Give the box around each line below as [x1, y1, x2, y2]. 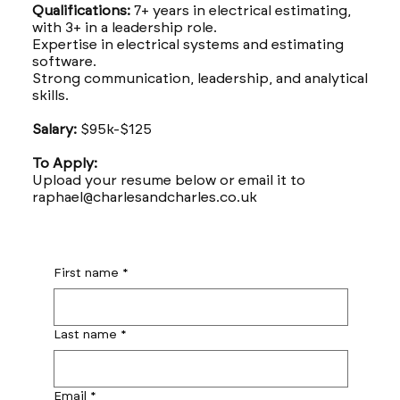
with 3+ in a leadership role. [31, 18, 217, 36]
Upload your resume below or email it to [31, 171, 305, 188]
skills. [31, 86, 69, 104]
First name [53, 264, 119, 280]
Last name [53, 326, 117, 342]
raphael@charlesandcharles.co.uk [31, 187, 257, 205]
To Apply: [31, 154, 97, 171]
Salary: [31, 120, 80, 137]
